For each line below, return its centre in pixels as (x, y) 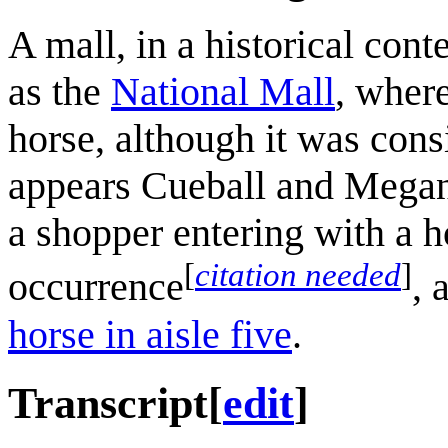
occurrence (96, 287)
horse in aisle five (150, 334)
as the (59, 92)
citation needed (298, 275)
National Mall (223, 92)
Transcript (108, 403)
